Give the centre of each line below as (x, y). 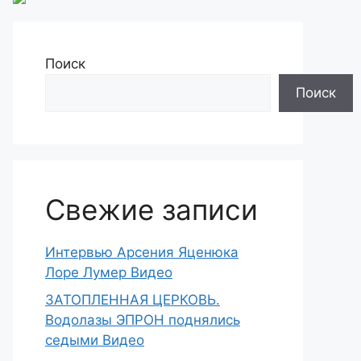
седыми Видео (95, 340)
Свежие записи (151, 210)
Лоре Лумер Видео (109, 272)
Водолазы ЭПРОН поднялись (143, 320)
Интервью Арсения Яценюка (142, 252)
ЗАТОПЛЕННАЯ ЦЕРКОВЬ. (133, 299)
